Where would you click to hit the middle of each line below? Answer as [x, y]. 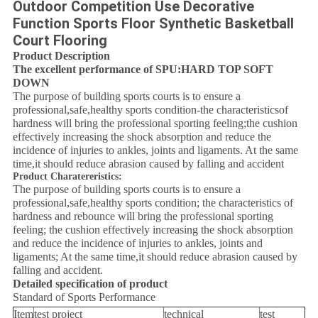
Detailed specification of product [90, 284]
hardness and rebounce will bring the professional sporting [143, 216]
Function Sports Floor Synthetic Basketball [153, 24]
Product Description [61, 56]
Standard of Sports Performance [84, 297]
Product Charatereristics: [67, 177]
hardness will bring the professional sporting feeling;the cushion [155, 124]
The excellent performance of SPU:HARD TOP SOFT [143, 70]
